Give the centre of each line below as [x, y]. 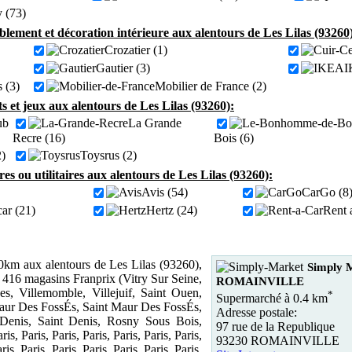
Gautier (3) [123, 68]
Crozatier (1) [136, 50]
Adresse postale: [257, 313]
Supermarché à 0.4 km [272, 299]
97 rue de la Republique [275, 327]
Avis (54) [165, 192]
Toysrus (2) [108, 155]
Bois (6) [234, 138]
